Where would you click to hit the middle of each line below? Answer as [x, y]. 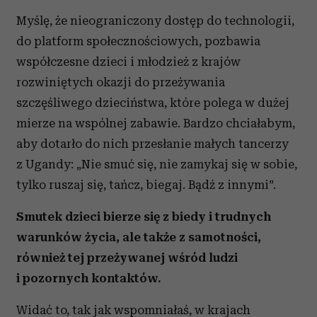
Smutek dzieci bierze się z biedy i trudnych [144, 217]
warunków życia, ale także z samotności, [139, 237]
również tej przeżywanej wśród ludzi [127, 258]
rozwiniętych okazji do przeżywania [121, 82]
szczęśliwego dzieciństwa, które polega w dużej [153, 103]
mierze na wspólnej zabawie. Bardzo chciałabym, [156, 123]
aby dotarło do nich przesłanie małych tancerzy [152, 144]
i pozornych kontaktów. [88, 278]
